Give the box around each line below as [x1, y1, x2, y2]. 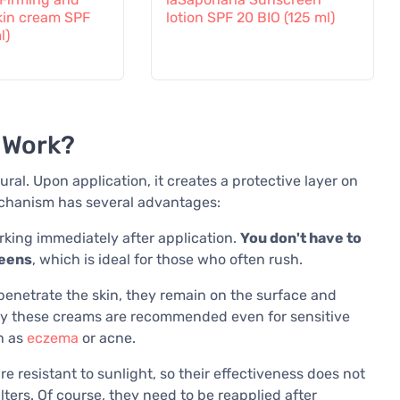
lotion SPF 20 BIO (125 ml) [165, 9, 335, 27]
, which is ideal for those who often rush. [32, 251, 303, 269]
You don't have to [240, 229, 362, 247]
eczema [27, 329, 79, 347]
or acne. [79, 329, 136, 347]
